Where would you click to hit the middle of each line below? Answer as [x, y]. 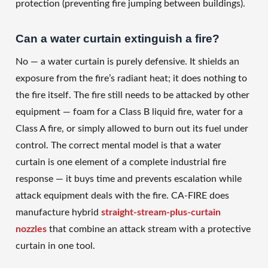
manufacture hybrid [58, 213]
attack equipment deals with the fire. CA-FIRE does [122, 196]
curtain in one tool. [55, 246]
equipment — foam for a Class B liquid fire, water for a [129, 112]
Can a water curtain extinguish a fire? [118, 39]
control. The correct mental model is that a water [118, 146]
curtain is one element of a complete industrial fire [121, 162]
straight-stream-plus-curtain [161, 213]
